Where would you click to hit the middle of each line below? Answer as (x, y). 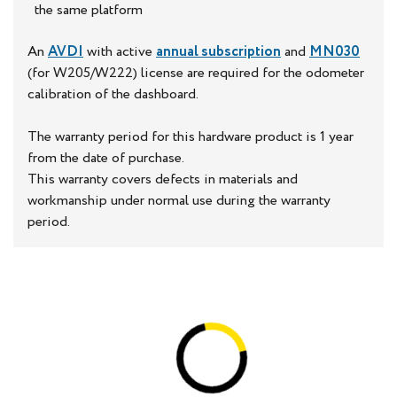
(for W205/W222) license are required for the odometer (196, 73)
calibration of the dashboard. (113, 94)
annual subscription (218, 51)
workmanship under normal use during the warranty (179, 200)
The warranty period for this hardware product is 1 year (191, 136)
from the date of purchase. (106, 158)
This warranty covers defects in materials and (163, 179)
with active (120, 51)
